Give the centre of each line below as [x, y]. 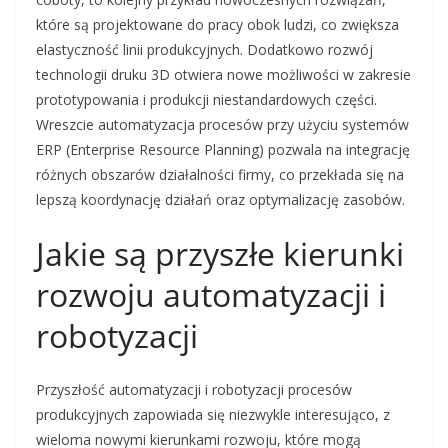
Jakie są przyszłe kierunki [220, 254]
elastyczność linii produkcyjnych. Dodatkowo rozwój [204, 50]
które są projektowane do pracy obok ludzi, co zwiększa [217, 25]
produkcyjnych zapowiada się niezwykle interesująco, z [213, 415]
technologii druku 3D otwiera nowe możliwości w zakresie [223, 75]
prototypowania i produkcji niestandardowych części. [206, 100]
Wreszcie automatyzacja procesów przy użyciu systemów [222, 125]
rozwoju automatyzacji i [211, 295]
